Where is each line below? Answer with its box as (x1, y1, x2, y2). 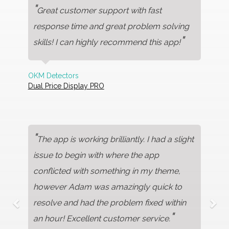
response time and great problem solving (33, 21, 189, 31)
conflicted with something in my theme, (33, 166, 180, 176)
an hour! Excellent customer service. (33, 214, 170, 224)
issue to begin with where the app (33, 150, 159, 161)
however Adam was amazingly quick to (33, 182, 182, 192)
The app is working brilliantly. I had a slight (36, 134, 194, 145)
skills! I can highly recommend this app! (33, 37, 180, 47)
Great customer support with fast (36, 5, 162, 15)
